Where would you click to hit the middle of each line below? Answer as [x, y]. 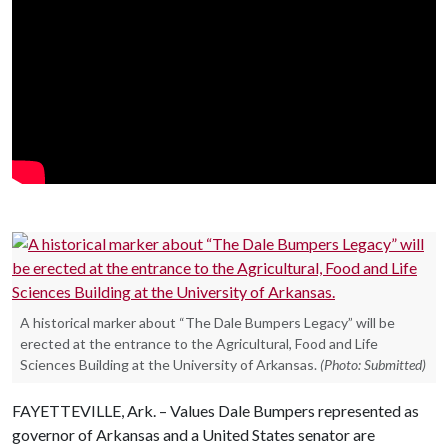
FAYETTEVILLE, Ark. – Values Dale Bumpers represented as [215, 410]
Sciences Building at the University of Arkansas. [168, 364]
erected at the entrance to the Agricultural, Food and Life [199, 343]
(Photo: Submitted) [373, 364]
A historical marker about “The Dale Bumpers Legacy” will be [207, 322]
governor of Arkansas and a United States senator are [193, 434]
